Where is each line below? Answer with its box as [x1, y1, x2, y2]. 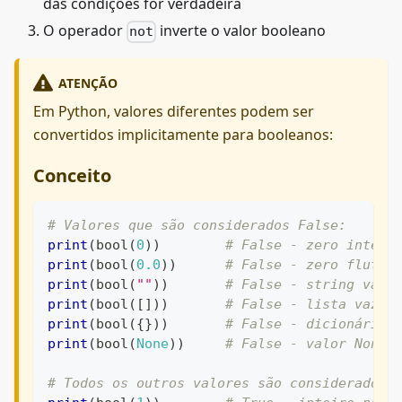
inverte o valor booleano [156, 21, 327, 41]
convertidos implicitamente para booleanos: [33, 124, 333, 144]
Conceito [33, 162, 111, 188]
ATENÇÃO [57, 74, 118, 92]
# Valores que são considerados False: [48, 216, 346, 233]
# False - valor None [225, 335, 387, 352]
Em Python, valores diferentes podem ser [33, 100, 314, 121]
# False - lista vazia [225, 295, 395, 312]
